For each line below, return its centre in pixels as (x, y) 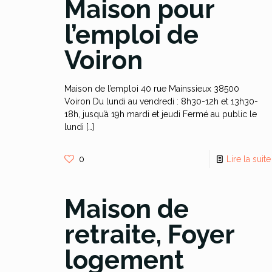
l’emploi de (131, 35)
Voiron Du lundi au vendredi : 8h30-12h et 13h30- (161, 101)
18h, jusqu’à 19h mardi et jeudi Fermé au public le (160, 114)
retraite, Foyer (149, 235)
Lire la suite (248, 159)
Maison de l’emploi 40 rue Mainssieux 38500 (151, 89)
